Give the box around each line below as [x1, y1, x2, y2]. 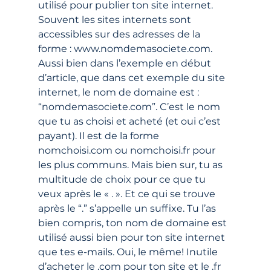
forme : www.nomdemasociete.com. [38, 42, 215, 54]
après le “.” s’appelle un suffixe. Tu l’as [38, 202, 218, 214]
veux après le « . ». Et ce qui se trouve [38, 188, 218, 200]
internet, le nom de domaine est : [38, 86, 201, 98]
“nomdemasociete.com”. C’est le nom [38, 100, 223, 113]
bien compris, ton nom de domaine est [38, 217, 229, 229]
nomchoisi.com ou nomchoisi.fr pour [38, 144, 218, 156]
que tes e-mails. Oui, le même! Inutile [38, 246, 220, 258]
